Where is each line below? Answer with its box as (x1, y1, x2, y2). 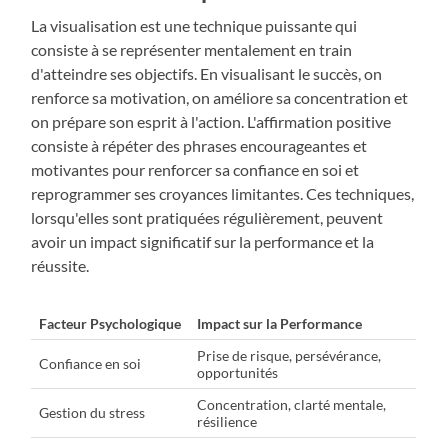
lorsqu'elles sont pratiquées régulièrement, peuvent (31, 208, 384, 228)
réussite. (31, 256, 90, 276)
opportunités (197, 364, 279, 382)
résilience (197, 413, 258, 431)
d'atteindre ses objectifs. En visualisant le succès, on (31, 64, 383, 84)
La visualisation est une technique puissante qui (31, 16, 358, 36)
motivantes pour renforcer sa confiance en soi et (31, 160, 360, 180)
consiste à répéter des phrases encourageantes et (31, 136, 368, 156)
